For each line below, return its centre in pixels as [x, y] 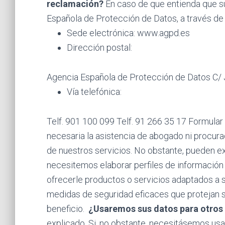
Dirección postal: [99, 47]
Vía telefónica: [94, 92]
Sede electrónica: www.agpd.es [128, 33]
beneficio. [66, 209]
